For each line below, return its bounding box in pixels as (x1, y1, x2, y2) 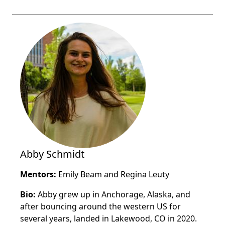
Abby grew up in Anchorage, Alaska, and (38, 189, 190, 200)
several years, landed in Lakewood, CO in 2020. (20, 213, 197, 224)
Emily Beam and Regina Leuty (58, 169, 169, 180)
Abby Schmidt (20, 147, 84, 161)
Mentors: (20, 169, 58, 180)
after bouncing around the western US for (20, 201, 181, 212)
